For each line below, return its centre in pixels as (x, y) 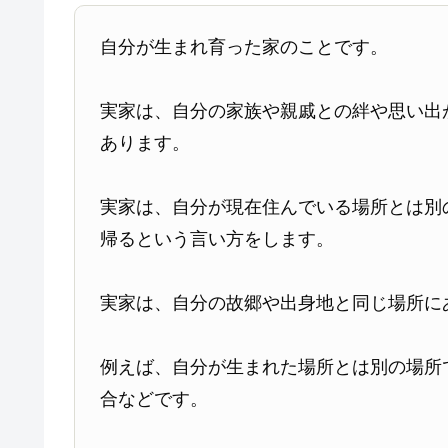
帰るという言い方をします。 (217, 239)
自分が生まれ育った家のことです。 (244, 47)
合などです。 (154, 399)
